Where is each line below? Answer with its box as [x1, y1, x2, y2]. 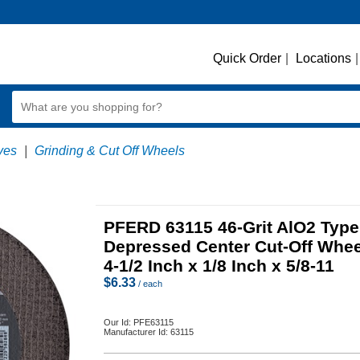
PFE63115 [133, 317, 174, 327]
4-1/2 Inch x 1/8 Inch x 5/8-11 [104, 256, 334, 275]
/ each [136, 279, 162, 288]
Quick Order [213, 51, 281, 65]
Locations [296, 51, 351, 65]
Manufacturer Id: [104, 327, 170, 337]
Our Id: [104, 317, 133, 327]
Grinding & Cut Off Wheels [35, 144, 185, 157]
